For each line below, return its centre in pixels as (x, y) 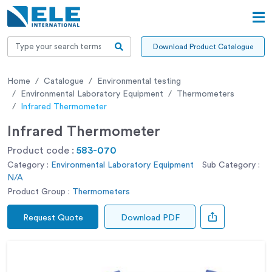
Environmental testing (139, 81)
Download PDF (150, 218)
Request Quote (53, 218)
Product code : (42, 150)
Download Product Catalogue (203, 46)
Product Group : (39, 192)
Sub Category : (231, 165)
